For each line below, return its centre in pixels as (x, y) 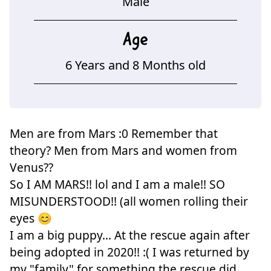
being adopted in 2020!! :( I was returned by (129, 252)
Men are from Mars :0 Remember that (114, 134)
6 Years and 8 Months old (135, 65)
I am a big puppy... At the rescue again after (130, 235)
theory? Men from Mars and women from (123, 151)
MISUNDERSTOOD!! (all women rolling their (129, 201)
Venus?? (31, 168)
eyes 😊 (31, 218)
